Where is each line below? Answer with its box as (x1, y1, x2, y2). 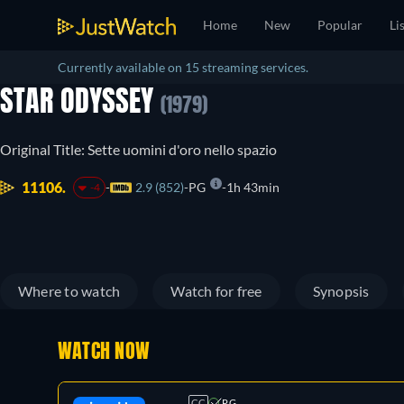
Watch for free (170, 282, 262, 299)
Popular (317, 17, 363, 32)
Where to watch (18, 282, 121, 299)
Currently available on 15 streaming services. (58, 60, 308, 75)
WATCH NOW (58, 343, 151, 363)
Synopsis (312, 282, 370, 299)
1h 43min (225, 179, 280, 195)
